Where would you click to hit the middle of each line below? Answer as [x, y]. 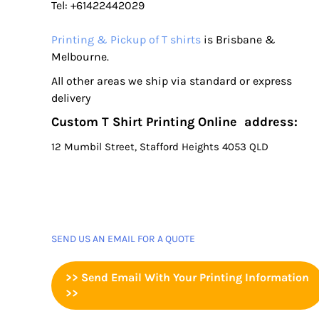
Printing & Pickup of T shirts [126, 39]
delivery [71, 98]
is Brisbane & [238, 39]
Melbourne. [80, 56]
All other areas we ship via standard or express [172, 80]
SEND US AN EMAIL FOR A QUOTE [123, 239]
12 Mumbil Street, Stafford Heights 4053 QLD [160, 146]
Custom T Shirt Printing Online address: [174, 121]
